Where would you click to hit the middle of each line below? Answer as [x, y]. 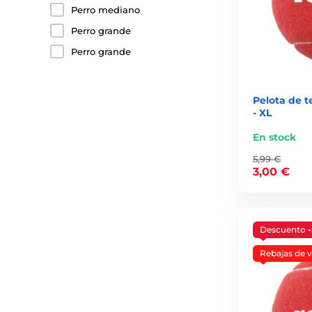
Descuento [284, 229]
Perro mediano [106, 10]
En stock [274, 137]
